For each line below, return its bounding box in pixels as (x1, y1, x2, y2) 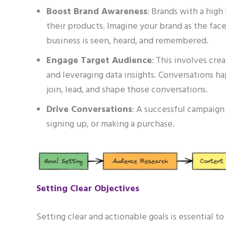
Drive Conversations (46, 102, 132, 117)
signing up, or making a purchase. (46, 117, 177, 132)
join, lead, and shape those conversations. (46, 82, 208, 97)
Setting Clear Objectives (36, 181, 139, 196)
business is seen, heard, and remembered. (46, 33, 208, 48)
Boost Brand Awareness (46, 4, 147, 19)
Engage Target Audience (46, 53, 152, 68)
